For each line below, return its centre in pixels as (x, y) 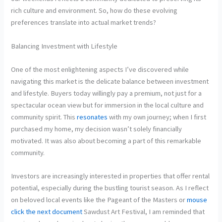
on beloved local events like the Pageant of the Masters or (99, 200)
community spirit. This (44, 117)
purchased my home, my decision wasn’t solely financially (97, 129)
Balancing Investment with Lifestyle (64, 46)
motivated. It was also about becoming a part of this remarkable (106, 141)
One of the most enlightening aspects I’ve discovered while (100, 70)
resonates (92, 117)
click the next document (47, 212)
